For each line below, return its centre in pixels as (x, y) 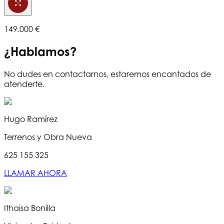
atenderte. (24, 84)
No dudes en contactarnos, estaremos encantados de (107, 74)
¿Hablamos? (40, 51)
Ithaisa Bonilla (30, 208)
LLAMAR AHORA (35, 173)
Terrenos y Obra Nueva (48, 137)
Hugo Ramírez (31, 119)
